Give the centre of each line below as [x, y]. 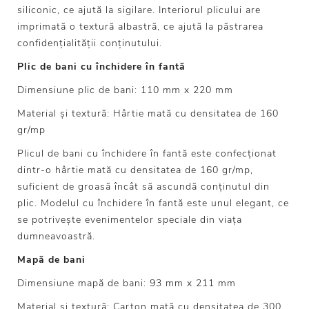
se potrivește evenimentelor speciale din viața [130, 220]
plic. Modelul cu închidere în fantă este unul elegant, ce [153, 203]
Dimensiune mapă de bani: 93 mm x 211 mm [127, 283]
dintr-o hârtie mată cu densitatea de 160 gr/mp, [135, 170]
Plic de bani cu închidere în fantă [101, 67]
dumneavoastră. [56, 237]
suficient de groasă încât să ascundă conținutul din [143, 187]
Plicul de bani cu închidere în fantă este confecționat [147, 154]
